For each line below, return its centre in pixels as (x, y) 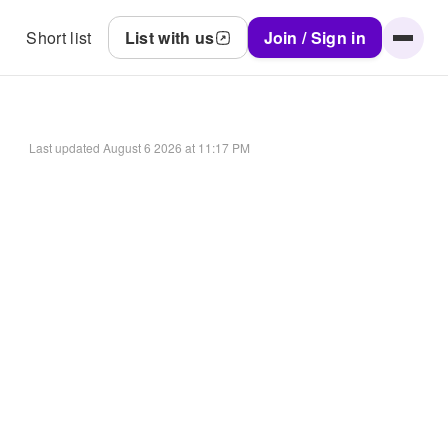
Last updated (64, 147)
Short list (59, 37)
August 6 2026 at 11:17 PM (176, 147)
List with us (169, 37)
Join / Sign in (314, 37)
